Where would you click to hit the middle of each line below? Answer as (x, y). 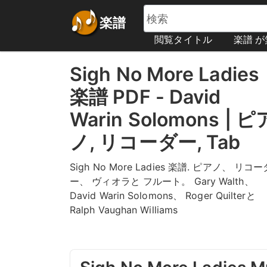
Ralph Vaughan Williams (124, 209)
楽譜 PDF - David (145, 97)
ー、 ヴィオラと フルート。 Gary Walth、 (162, 181)
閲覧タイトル (183, 39)
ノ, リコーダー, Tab (155, 142)
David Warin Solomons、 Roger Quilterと (163, 195)
